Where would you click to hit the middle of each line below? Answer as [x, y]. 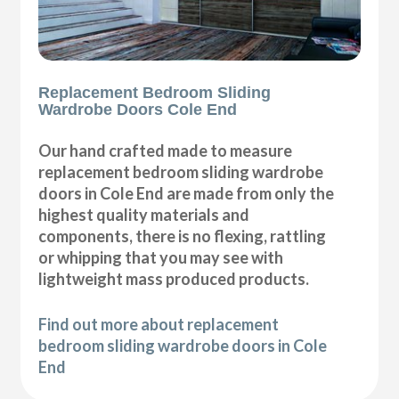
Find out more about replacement [159, 324]
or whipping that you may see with [161, 257]
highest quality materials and [144, 214]
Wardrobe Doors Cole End [138, 109]
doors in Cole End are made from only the [187, 193]
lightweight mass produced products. [174, 278]
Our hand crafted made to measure [166, 150]
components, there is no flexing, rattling [183, 236]
